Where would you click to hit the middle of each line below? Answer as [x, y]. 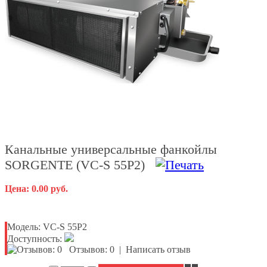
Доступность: [35, 239]
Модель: [24, 227]
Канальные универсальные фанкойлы [111, 150]
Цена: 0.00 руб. [36, 189]
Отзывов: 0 [92, 250]
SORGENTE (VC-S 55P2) [80, 165]
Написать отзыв [158, 250]
